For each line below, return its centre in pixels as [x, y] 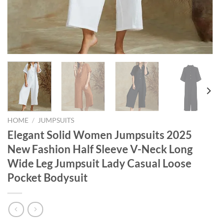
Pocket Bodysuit [48, 178]
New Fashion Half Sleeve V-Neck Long [100, 149]
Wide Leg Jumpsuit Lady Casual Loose [99, 164]
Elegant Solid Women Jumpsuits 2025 [100, 135]
